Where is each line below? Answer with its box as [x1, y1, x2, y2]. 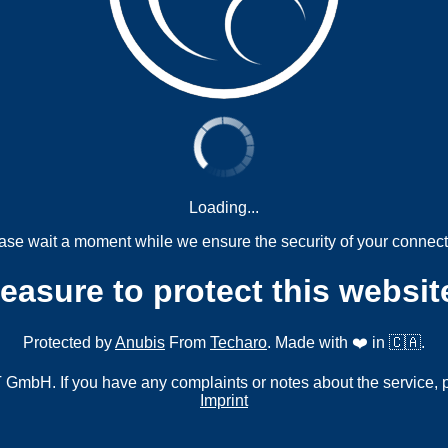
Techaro [210, 334, 267, 352]
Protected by [23, 334, 115, 352]
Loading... [189, 199, 259, 217]
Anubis [115, 334, 165, 352]
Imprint [200, 392, 248, 410]
